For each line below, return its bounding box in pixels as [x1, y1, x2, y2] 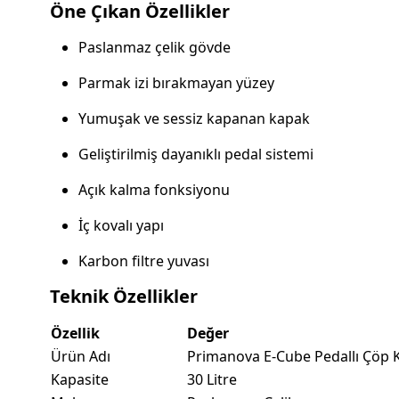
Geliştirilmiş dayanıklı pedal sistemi [78, 144, 313, 165]
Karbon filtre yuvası [78, 251, 209, 272]
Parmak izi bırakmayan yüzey [78, 73, 274, 94]
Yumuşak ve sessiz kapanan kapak [78, 109, 310, 129]
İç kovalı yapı [78, 216, 164, 236]
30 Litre [187, 370, 237, 390]
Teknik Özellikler [50, 284, 198, 309]
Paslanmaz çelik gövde [78, 37, 231, 58]
